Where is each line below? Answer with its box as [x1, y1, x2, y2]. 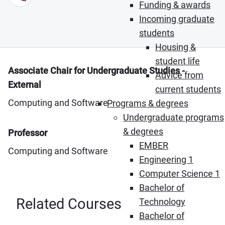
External [8, 79, 41, 90]
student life [155, 56, 200, 66]
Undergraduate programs [123, 112, 224, 123]
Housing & [155, 42, 196, 52]
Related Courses [16, 195, 122, 212]
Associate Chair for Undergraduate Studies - [8, 65, 185, 76]
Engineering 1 [139, 154, 193, 165]
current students [155, 84, 221, 94]
